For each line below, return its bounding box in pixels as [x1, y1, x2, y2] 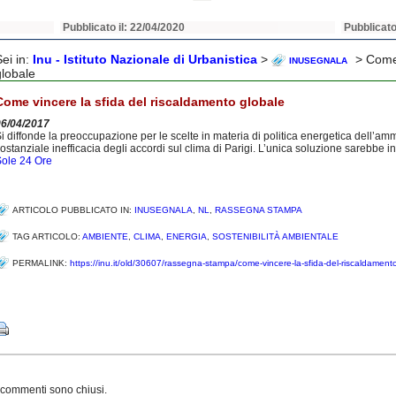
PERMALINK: [12, 258, 70, 268]
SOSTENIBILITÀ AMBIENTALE [212, 232, 339, 241]
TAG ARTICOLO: [12, 232, 82, 241]
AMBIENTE [82, 232, 128, 241]
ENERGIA [166, 232, 207, 241]
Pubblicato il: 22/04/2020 [63, 21, 186, 34]
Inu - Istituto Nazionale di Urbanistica [33, 52, 257, 66]
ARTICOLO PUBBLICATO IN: [12, 205, 134, 215]
